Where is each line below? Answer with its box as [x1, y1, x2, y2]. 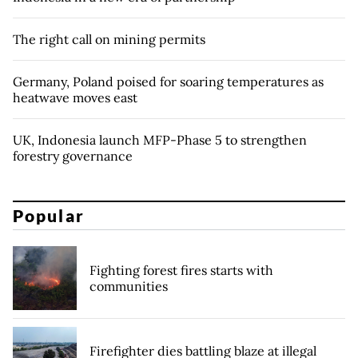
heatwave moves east [13, 89, 137, 105]
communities [89, 278, 168, 295]
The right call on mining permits [13, 30, 205, 47]
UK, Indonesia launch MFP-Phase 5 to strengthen [13, 131, 307, 148]
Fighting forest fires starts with [89, 262, 273, 279]
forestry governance [13, 147, 133, 164]
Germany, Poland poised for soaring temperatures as [13, 73, 324, 89]
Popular [13, 205, 85, 226]
